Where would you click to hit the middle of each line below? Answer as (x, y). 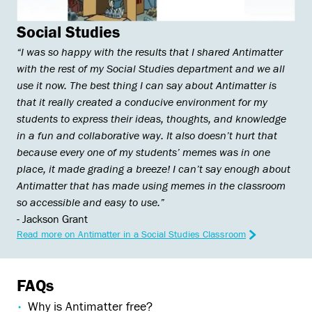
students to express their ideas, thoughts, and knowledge (151, 119)
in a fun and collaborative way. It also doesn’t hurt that (147, 135)
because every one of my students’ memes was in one (143, 152)
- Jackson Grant (52, 219)
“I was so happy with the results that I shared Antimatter (150, 52)
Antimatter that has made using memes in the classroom (151, 186)
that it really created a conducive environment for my (142, 102)
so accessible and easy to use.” (91, 202)
